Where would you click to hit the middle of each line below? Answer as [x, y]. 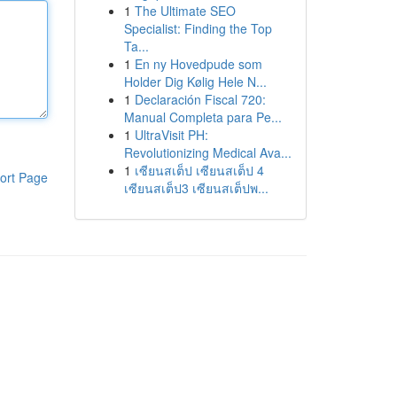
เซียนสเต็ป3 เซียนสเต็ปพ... [196, 188]
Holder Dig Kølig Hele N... [195, 82]
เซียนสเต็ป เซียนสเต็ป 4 [199, 170]
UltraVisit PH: [171, 135]
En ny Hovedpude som [198, 64]
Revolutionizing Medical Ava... [207, 152]
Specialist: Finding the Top [198, 28]
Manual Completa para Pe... [202, 117]
